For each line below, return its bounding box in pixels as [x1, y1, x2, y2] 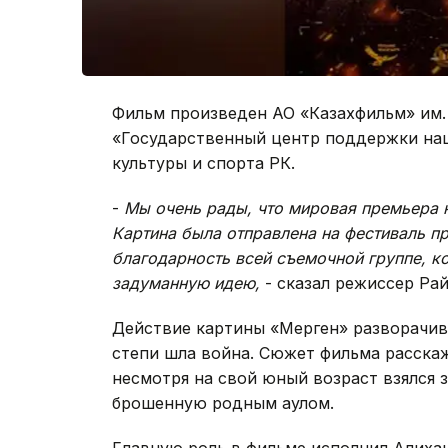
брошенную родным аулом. [112, 393, 334, 414]
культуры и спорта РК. [112, 153, 295, 174]
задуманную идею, [112, 273, 260, 294]
